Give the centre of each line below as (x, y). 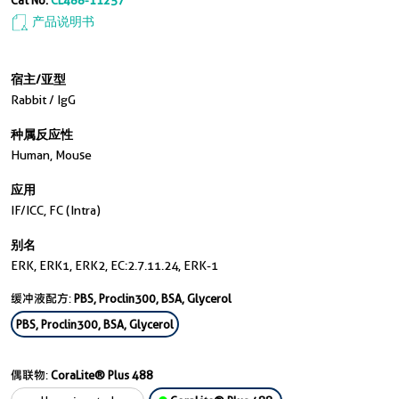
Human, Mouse (51, 155)
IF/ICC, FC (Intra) (56, 210)
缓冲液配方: (42, 298)
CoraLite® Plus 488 (102, 375)
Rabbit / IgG (43, 100)
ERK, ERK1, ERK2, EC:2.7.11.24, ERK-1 (114, 265)
